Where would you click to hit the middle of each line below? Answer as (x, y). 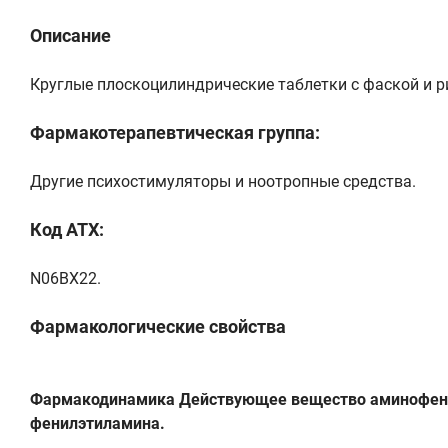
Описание (70, 35)
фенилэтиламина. (97, 423)
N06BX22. (65, 278)
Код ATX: (67, 229)
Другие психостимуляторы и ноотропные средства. (223, 181)
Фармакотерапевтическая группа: (175, 132)
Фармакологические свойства (158, 326)
